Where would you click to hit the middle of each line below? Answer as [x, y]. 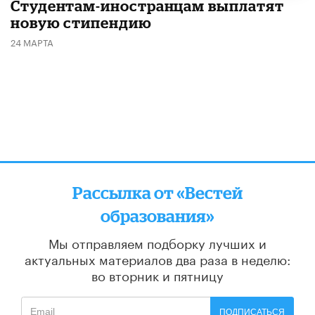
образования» [157, 216]
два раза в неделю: [233, 258]
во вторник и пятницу [157, 275]
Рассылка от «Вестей [157, 193]
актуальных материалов [100, 258]
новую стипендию [81, 23]
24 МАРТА [32, 42]
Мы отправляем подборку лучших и [157, 242]
